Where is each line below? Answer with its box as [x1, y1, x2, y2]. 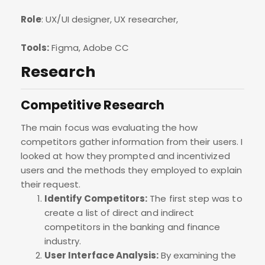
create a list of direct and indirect [44, 206, 195, 219]
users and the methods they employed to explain [21, 164, 242, 177]
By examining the [160, 249, 237, 262]
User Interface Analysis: [44, 249, 161, 262]
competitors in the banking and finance [44, 221, 221, 234]
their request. [21, 178, 80, 191]
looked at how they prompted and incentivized [21, 150, 230, 163]
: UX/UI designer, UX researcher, [41, 13, 179, 26]
